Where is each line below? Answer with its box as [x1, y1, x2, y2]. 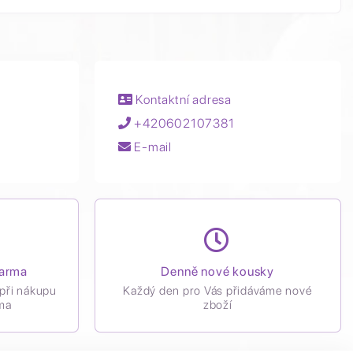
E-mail [131, 139, 172, 154]
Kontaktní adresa [132, 92, 232, 107]
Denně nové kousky [161, 264, 275, 279]
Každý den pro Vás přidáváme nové [123, 284, 313, 298]
